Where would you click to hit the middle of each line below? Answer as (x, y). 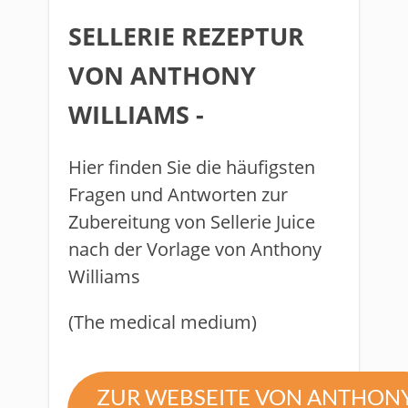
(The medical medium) (163, 322)
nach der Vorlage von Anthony (195, 249)
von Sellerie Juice (245, 222)
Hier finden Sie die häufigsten (192, 167)
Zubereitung (122, 222)
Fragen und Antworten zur (178, 194)
